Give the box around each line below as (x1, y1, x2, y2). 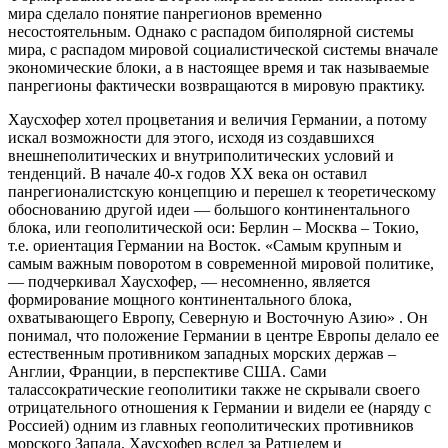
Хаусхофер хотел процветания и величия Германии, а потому (8, 111, 427, 129)
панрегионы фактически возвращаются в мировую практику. (8, 77, 425, 95)
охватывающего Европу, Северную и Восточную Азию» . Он (8, 309, 428, 327)
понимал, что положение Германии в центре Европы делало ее (8, 327, 439, 345)
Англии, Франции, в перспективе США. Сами (8, 363, 327, 381)
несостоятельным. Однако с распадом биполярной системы (8, 23, 414, 41)
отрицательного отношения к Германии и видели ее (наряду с (8, 399, 431, 417)
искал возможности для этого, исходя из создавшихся (8, 129, 374, 147)
